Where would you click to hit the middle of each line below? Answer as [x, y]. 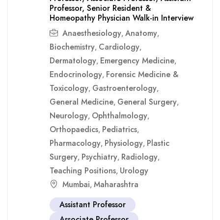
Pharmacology [75, 143]
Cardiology [119, 47]
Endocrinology [76, 74]
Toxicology [69, 88]
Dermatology [73, 61]
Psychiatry [99, 157]
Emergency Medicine [137, 61]
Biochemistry [72, 47]
